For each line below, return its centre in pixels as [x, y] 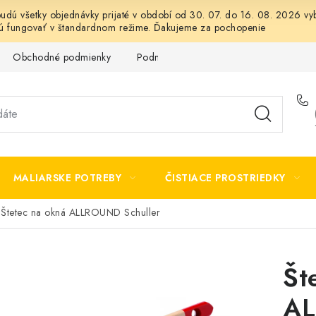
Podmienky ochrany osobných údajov [219, 57]
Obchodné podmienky [62, 57]
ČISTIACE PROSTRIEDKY [225, 178]
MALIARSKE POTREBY [67, 178]
